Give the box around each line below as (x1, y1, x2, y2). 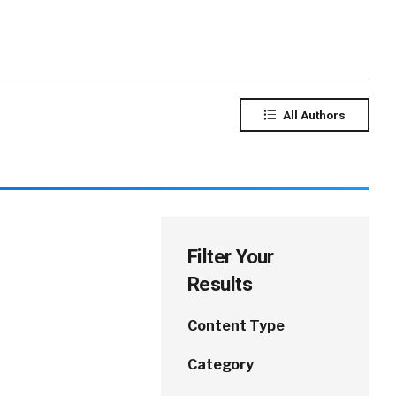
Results (187, 272, 253, 295)
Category (187, 356, 254, 373)
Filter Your (187, 245, 274, 268)
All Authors (280, 108, 346, 122)
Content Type (187, 317, 285, 334)
